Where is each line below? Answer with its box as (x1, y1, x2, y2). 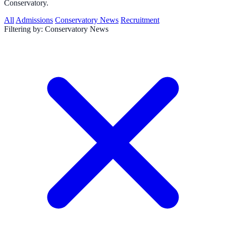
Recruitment (121, 15, 159, 24)
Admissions (16, 15, 53, 24)
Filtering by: (4, 24, 43, 33)
